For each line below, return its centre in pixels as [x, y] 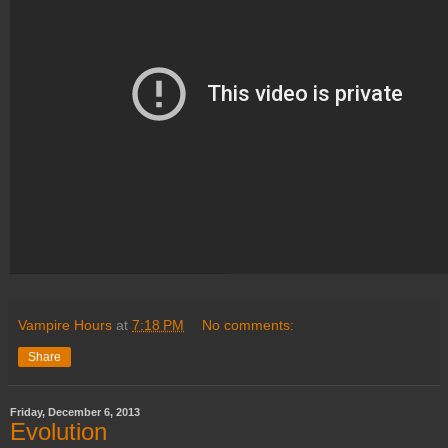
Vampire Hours [65, 324]
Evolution [58, 431]
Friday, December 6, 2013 [75, 411]
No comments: [248, 324]
